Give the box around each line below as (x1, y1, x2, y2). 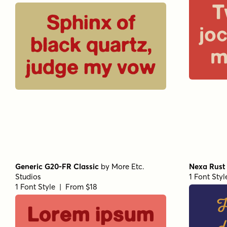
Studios (15, 171, 41, 181)
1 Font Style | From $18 (15, 181, 97, 192)
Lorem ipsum (27, 206, 155, 225)
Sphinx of (46, 14, 135, 33)
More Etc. (111, 161, 144, 171)
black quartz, (30, 36, 152, 55)
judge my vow (26, 59, 156, 78)
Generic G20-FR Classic (15, 161, 99, 171)
